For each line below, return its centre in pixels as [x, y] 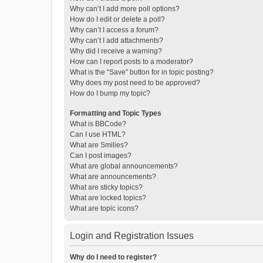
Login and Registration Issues [132, 236]
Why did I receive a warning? [116, 51]
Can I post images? [101, 156]
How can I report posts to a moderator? [131, 62]
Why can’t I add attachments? [117, 41]
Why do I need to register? [113, 257]
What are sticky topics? [106, 188]
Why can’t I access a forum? [114, 30]
